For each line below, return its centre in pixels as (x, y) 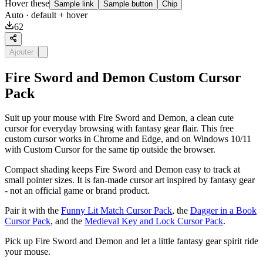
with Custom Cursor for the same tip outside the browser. (110, 150)
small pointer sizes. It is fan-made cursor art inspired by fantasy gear (130, 180)
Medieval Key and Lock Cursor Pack (154, 221)
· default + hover (55, 15)
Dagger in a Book (223, 211)
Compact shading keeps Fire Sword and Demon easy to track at (122, 170)
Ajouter (21, 52)
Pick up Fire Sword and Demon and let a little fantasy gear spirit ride (131, 241)
